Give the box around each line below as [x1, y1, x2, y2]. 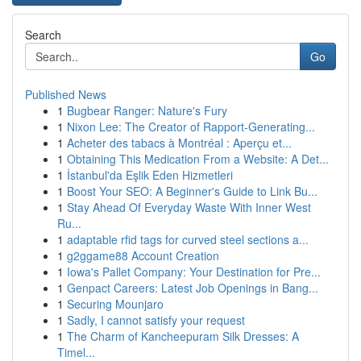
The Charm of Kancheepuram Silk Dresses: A [67, 328, 299, 344]
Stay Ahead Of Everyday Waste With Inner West [67, 199, 311, 215]
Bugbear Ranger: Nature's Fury [67, 102, 227, 118]
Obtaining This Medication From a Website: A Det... [67, 151, 329, 167]
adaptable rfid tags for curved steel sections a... [67, 231, 309, 247]
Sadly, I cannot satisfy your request [67, 312, 245, 328]
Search [25, 27, 61, 43]
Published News [25, 86, 106, 102]
